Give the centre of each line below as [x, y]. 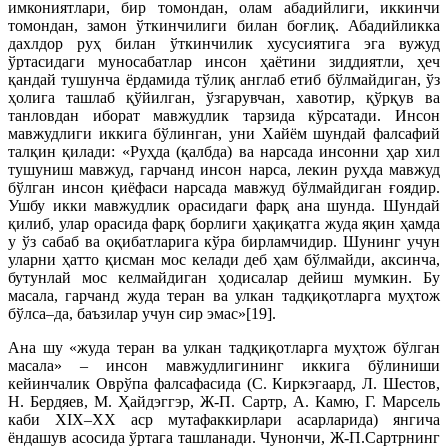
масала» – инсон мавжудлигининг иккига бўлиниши [224, 365]
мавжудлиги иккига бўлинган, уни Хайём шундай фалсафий [224, 133]
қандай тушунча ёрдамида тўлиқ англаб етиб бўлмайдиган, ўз [224, 79]
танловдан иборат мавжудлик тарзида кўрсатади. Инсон [224, 115]
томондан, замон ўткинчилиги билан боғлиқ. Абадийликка [224, 25]
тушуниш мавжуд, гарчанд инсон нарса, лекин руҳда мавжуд [224, 169]
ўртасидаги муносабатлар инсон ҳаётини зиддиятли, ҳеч [224, 61]
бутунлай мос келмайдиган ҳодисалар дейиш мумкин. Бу [224, 277]
